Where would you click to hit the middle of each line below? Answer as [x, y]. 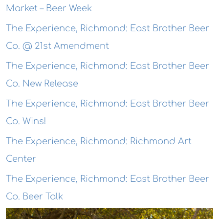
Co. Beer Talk [34, 197]
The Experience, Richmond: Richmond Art [99, 142]
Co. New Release [42, 84]
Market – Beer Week [49, 9]
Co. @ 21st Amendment [57, 46]
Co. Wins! [26, 121]
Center [21, 159]
